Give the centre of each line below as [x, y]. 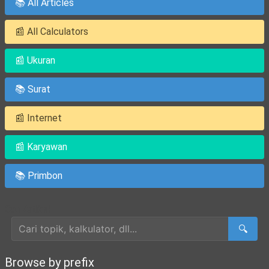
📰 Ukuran [35, 60]
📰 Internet [38, 118]
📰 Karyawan [41, 147]
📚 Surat [33, 89]
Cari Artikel [28, 209]
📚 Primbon [39, 176]
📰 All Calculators [52, 32]
